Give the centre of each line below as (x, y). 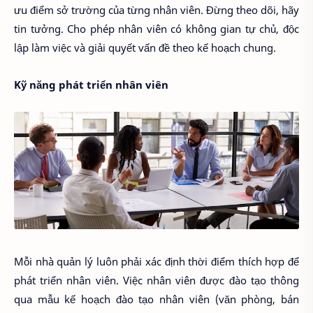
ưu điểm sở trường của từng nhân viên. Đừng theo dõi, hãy (156, 10)
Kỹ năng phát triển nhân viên (91, 84)
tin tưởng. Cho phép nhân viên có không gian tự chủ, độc (156, 29)
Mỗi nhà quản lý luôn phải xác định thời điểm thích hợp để (156, 262)
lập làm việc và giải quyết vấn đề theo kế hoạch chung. (145, 48)
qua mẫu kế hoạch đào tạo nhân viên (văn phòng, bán (156, 299)
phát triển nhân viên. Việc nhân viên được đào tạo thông (156, 281)
